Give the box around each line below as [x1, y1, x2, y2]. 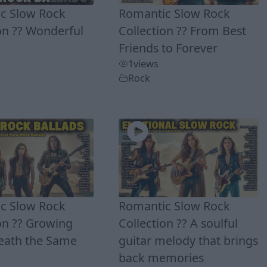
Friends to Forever [119, 39, 218, 56]
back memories [119, 249, 204, 266]
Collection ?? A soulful [119, 215, 238, 231]
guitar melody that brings [119, 232, 259, 249]
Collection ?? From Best [119, 22, 247, 39]
